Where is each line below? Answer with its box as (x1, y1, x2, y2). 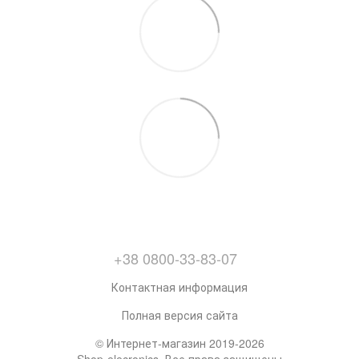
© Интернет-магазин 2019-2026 (95, 335, 264, 351)
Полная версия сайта (121, 307, 238, 323)
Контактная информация (111, 279, 248, 295)
